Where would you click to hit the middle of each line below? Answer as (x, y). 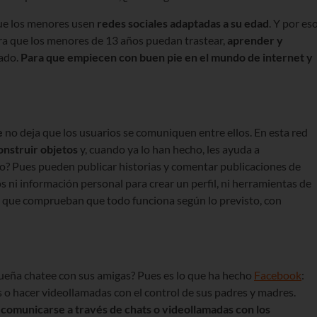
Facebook (278, 275)
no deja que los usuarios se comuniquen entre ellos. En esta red (155, 132)
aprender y (255, 40)
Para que (43, 57)
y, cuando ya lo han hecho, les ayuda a (169, 149)
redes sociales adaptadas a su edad (183, 23)
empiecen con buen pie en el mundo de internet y (190, 57)
